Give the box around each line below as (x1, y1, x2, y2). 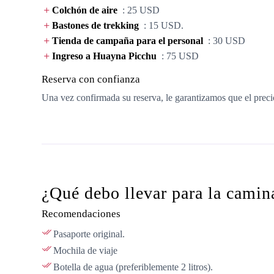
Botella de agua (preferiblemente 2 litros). (53, 262, 213, 272)
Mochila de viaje (53, 245, 117, 256)
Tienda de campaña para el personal (52, 35, 203, 46)
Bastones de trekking (52, 20, 139, 31)
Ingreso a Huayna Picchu (52, 50, 157, 61)
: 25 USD (117, 4, 160, 15)
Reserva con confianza (42, 73, 140, 85)
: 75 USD (157, 50, 199, 61)
